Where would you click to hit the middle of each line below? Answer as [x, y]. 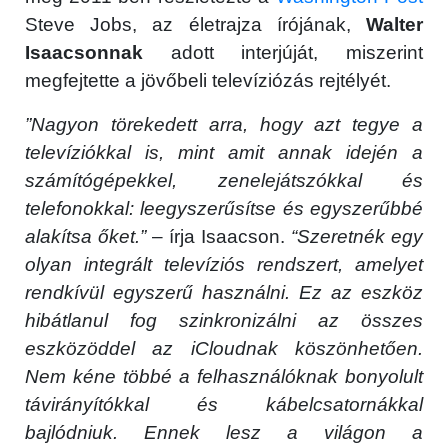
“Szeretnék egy [357, 237]
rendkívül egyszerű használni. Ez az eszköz [224, 293]
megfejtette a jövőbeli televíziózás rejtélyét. [208, 81]
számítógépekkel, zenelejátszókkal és [224, 181]
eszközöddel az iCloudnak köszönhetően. [224, 349]
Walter [394, 25]
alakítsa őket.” [85, 237]
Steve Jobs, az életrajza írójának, [195, 25]
